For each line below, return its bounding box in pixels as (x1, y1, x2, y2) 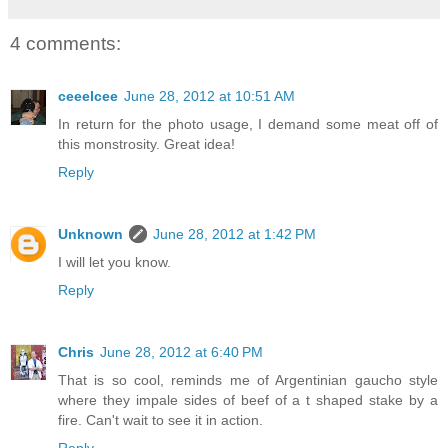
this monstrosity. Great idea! (58, 135, 235, 152)
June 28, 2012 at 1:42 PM (153, 225, 316, 242)
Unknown (58, 225, 123, 242)
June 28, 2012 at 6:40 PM (100, 343, 263, 360)
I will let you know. (58, 253, 171, 270)
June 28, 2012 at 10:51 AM (124, 87, 295, 104)
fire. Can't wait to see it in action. (58, 411, 263, 428)
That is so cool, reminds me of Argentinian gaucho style (58, 371, 438, 388)
